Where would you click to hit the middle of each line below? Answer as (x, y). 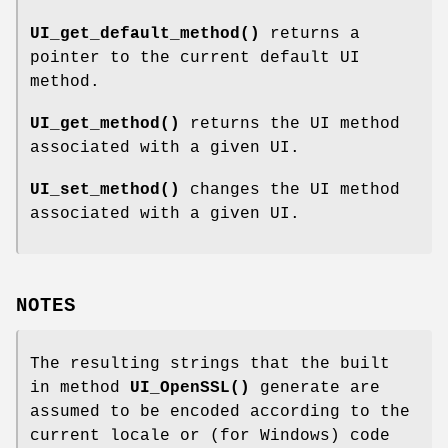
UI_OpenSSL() (190, 388)
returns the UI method (290, 123)
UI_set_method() (105, 189)
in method (80, 388)
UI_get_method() (105, 123)
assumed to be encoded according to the (220, 412)
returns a (310, 33)
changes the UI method (290, 189)
